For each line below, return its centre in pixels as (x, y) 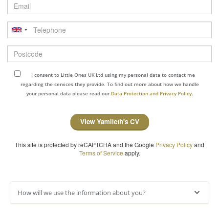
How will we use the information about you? (82, 192)
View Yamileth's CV (109, 121)
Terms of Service (101, 153)
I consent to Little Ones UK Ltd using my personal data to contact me (113, 75)
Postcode (23, 49)
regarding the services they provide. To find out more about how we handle (109, 84)
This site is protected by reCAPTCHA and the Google (85, 144)
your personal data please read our (68, 93)
